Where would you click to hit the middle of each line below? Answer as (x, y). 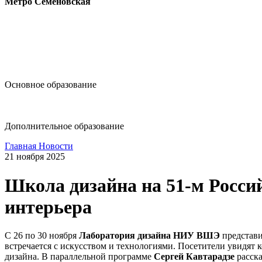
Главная (22, 146)
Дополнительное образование (64, 126)
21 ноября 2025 (35, 157)
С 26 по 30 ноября (41, 236)
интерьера (48, 207)
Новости (56, 146)
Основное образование (51, 85)
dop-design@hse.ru (56, 106)
